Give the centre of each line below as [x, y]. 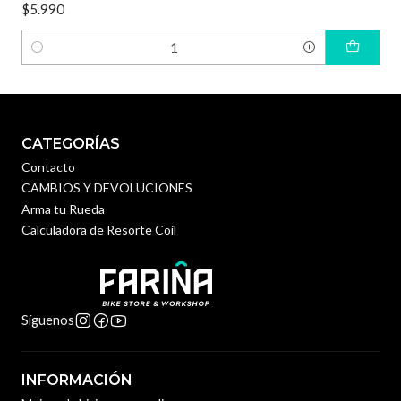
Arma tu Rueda [63, 209]
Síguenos [48, 320]
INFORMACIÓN [77, 380]
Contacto [48, 166]
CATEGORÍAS [71, 143]
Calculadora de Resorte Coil [99, 229]
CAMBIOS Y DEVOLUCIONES [107, 188]
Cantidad [47, 57]
